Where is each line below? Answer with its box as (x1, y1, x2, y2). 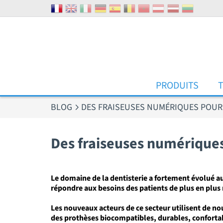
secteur (145, 203, 170, 214)
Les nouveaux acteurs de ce (51, 203, 145, 214)
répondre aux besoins (51, 183, 126, 194)
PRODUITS (155, 79, 199, 93)
